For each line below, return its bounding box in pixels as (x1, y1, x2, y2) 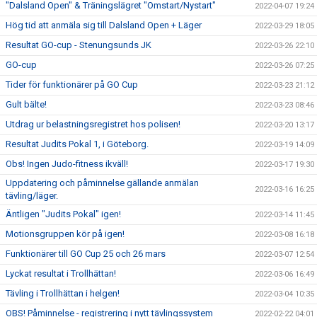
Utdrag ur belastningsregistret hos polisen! (6, 119, 180, 129)
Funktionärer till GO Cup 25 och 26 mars (6, 248, 166, 259)
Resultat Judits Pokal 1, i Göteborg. (6, 139, 149, 149)
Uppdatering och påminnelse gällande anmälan (6, 178, 199, 188)
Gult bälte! (6, 99, 47, 110)
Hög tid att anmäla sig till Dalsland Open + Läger (6, 20, 202, 30)
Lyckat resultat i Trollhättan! (6, 268, 116, 279)
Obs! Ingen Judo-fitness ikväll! (6, 158, 128, 169)
